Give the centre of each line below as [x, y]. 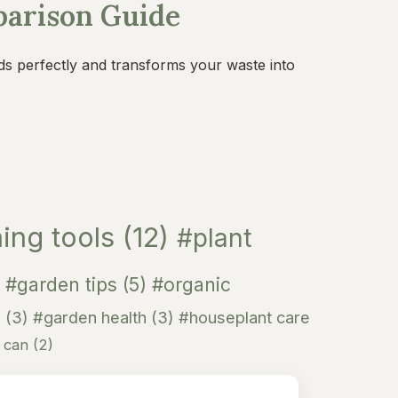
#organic [191, 285]
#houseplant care [244, 317]
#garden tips [64, 285]
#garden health [92, 317]
